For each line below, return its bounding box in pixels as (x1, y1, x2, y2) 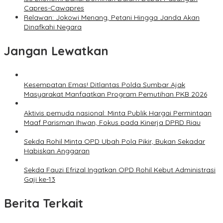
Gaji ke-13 (24, 175, 55, 184)
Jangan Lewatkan (4, 43, 109, 59)
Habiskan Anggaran (24, 146, 90, 156)
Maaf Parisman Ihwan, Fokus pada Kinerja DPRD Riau (24, 118, 201, 127)
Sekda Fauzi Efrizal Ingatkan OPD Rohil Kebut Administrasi (24, 165, 216, 175)
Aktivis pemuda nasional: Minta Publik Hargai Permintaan (24, 109, 212, 118)
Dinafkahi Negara (24, 22, 82, 32)
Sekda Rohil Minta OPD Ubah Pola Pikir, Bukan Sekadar (24, 137, 205, 146)
